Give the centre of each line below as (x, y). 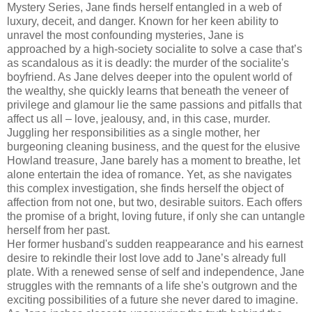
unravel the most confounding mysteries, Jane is (125, 36)
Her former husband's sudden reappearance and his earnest (155, 244)
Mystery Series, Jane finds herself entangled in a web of (144, 8)
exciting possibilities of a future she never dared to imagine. (153, 300)
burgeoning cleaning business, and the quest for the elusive (154, 147)
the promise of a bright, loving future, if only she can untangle (156, 217)
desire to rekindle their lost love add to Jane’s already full (147, 258)
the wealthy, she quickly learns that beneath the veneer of (148, 91)
